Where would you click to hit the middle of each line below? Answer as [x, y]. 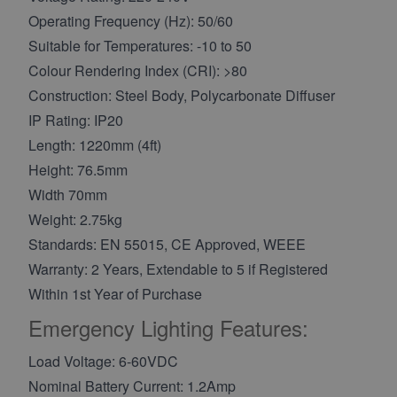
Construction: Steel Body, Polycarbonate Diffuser [182, 95]
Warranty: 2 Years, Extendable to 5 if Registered [178, 269]
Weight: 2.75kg [75, 219]
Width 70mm [68, 194]
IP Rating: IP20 [76, 120]
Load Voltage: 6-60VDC [103, 361]
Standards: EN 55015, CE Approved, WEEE [167, 244]
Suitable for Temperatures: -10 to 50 [140, 45]
